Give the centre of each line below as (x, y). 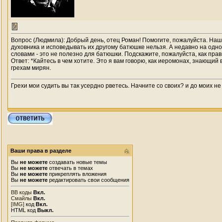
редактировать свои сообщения (88, 180)
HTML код (24, 210)
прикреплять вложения (77, 174)
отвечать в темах (70, 168)
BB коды (21, 192)
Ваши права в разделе (41, 151)
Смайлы (21, 198)
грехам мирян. (31, 68)
